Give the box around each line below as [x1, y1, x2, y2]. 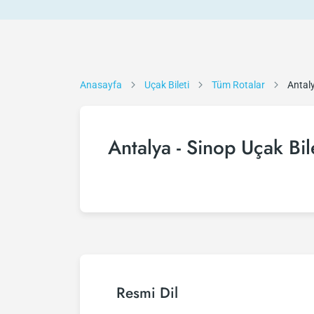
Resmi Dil [116, 282, 178, 303]
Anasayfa [80, 79, 122, 90]
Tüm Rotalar [212, 79, 265, 90]
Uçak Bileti [144, 79, 189, 90]
